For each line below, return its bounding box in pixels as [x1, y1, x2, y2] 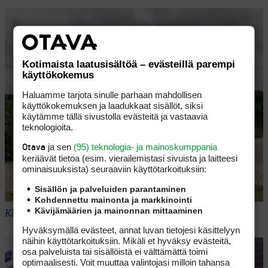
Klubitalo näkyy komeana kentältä [5, 208, 158, 218]
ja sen [45, 141, 74, 151]
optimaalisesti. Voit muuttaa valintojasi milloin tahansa [22, 257, 230, 267]
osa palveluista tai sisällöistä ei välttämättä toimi [22, 246, 208, 256]
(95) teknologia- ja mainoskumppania [74, 141, 218, 151]
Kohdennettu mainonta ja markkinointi [35, 194, 193, 204]
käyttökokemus [22, 69, 95, 80]
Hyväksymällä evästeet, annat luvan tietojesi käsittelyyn [22, 224, 240, 234]
